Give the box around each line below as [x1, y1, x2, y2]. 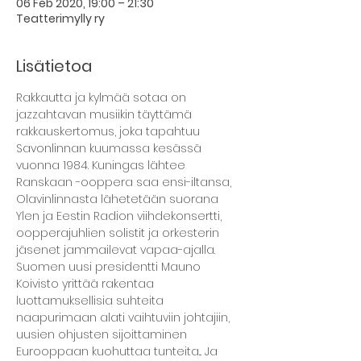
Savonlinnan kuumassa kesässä [16, 140, 205, 156]
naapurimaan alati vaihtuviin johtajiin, [16, 309, 233, 326]
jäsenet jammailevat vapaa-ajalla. [16, 242, 215, 258]
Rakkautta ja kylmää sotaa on [16, 89, 189, 106]
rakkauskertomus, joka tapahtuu [16, 123, 203, 139]
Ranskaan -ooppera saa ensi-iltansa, [16, 174, 234, 190]
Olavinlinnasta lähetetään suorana [16, 191, 222, 207]
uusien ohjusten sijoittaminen [16, 326, 190, 342]
